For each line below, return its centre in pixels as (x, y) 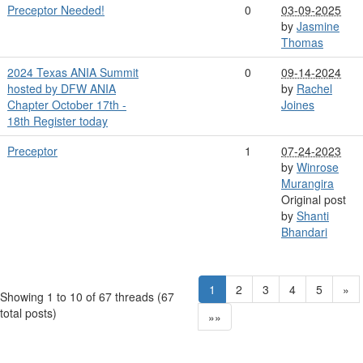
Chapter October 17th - (67, 104)
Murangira (307, 183)
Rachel (314, 88)
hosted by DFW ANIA (62, 88)
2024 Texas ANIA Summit (73, 72)
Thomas (302, 42)
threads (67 (145, 296)
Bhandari (304, 231)
